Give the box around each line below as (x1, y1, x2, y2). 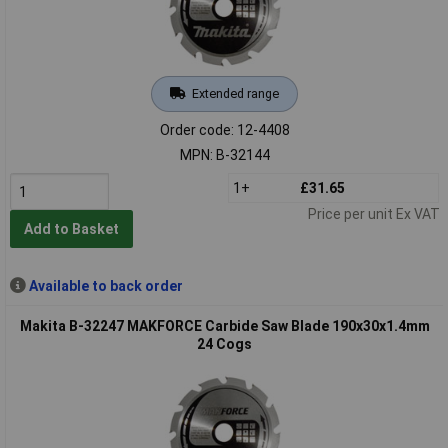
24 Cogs (197, 335, 252, 352)
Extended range (191, 85, 279, 101)
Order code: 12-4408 (159, 121, 290, 138)
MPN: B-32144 (179, 146, 270, 163)
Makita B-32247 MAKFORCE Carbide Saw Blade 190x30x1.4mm (19, 317, 430, 334)
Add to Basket (23, 221, 119, 238)
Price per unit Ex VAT (307, 205, 440, 222)
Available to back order (28, 277, 183, 294)
